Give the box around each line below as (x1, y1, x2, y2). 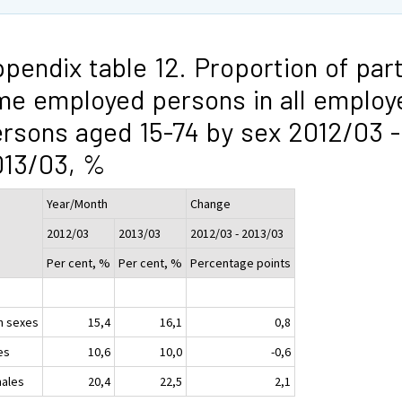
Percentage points (190, 254, 292, 271)
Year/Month (47, 195, 109, 212)
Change (190, 195, 232, 212)
